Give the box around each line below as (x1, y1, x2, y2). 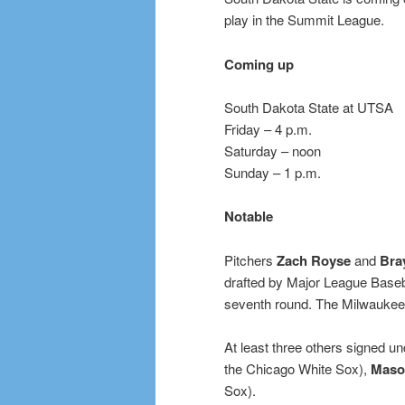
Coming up (224, 53, 294, 74)
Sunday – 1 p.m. (224, 162, 321, 182)
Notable (224, 206, 273, 227)
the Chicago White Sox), (224, 359, 371, 379)
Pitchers (224, 250, 277, 269)
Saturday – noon (224, 140, 321, 160)
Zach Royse (277, 250, 351, 270)
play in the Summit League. (224, 10, 384, 30)
